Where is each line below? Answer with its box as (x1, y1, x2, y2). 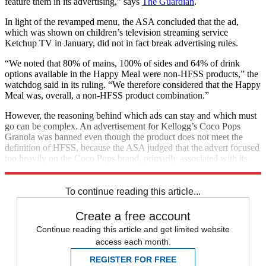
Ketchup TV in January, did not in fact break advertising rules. (5, 37, 238, 48)
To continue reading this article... (65, 186, 201, 197)
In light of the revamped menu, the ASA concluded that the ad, (5, 16, 239, 27)
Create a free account (75, 209, 191, 223)
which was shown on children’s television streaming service (5, 27, 228, 37)
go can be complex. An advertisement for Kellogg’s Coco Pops (5, 121, 240, 131)
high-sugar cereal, (5, 163, 74, 174)
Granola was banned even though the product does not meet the (5, 131, 243, 142)
